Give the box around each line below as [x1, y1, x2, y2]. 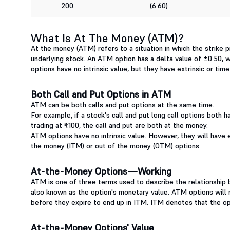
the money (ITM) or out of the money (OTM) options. [31, 141, 201, 151]
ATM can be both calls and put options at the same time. [31, 100, 216, 110]
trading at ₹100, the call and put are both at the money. [31, 121, 208, 130]
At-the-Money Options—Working [31, 165, 171, 178]
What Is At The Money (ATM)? [31, 31, 184, 46]
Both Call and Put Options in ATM [31, 88, 171, 101]
